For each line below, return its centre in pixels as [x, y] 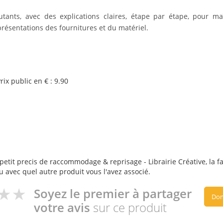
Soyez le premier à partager [113, 193]
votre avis [63, 207]
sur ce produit [130, 207]
